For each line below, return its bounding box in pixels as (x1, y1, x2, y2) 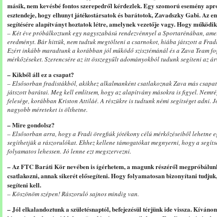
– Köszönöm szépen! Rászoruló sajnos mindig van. (7, 189, 139, 198)
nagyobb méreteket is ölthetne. (7, 105, 88, 114)
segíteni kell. (7, 180, 41, 189)
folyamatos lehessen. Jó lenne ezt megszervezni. (7, 147, 131, 155)
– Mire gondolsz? (7, 120, 55, 129)
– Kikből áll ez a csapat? (7, 70, 74, 79)
